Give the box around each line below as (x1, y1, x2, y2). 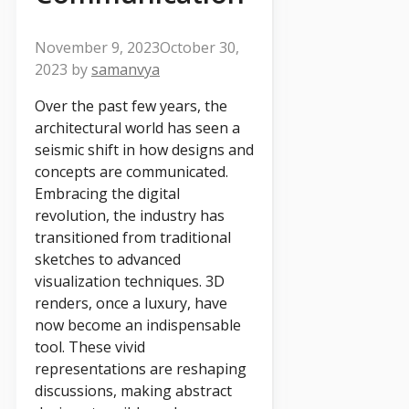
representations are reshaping (35, 358, 246, 379)
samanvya (91, 58, 160, 79)
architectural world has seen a (35, 117, 240, 138)
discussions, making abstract (35, 380, 232, 401)
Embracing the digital (35, 183, 180, 204)
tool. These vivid (35, 336, 145, 357)
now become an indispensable (35, 314, 241, 335)
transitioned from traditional (35, 226, 231, 247)
